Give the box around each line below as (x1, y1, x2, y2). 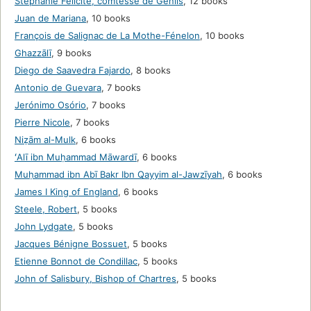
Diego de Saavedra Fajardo (15, 65, 131, 76)
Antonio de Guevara (15, 82, 101, 94)
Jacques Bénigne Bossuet (15, 238, 127, 250)
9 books (57, 47, 92, 59)
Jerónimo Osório (15, 99, 86, 111)
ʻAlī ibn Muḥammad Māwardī (15, 151, 137, 163)
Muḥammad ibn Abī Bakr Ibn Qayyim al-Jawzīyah (15, 169, 222, 180)
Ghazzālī (15, 47, 51, 59)
